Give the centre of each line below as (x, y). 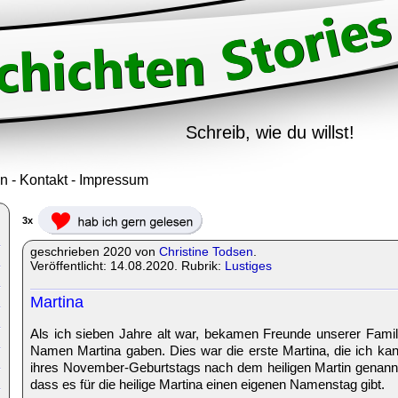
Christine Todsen (206, 251)
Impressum (114, 180)
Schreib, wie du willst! (270, 132)
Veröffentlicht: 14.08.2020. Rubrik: (127, 266)
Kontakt (44, 180)
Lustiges (248, 266)
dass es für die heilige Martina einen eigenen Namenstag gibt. (207, 384)
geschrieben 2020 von (95, 251)
